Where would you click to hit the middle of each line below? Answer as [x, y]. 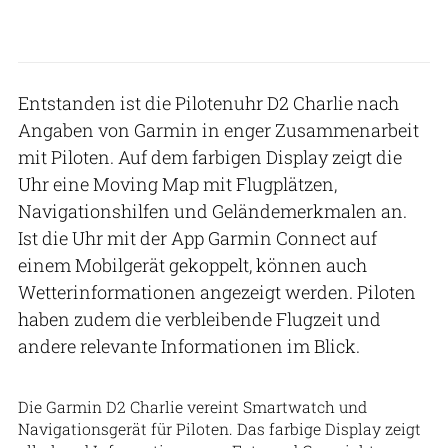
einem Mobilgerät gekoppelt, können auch [192, 264]
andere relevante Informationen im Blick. [191, 345]
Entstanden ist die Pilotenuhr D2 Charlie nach [208, 102]
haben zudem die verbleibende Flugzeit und [199, 318]
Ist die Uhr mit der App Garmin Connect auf [197, 237]
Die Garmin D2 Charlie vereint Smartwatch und [192, 406]
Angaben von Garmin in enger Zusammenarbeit [218, 129]
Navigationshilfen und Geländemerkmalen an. [212, 210]
